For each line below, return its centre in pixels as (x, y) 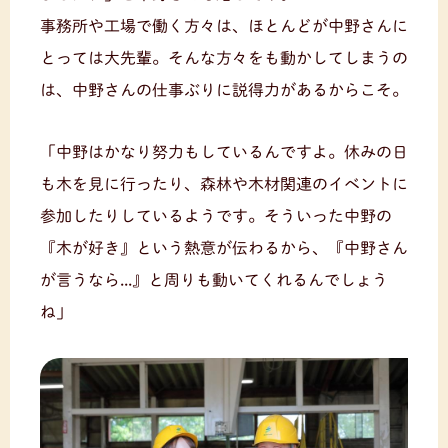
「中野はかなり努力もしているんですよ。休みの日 (224, 151)
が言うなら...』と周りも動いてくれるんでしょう (214, 279)
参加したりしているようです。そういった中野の (216, 215)
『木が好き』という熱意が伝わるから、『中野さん (224, 247)
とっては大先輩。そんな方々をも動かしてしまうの (224, 57)
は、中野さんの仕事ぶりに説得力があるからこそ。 (224, 89)
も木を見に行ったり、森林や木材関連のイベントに (224, 183)
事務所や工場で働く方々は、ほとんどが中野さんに (224, 25)
